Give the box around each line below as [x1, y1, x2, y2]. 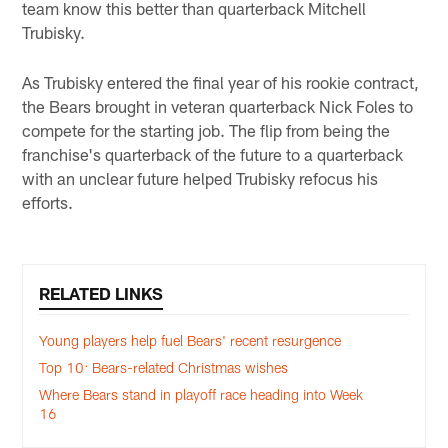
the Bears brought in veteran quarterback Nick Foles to [22, 96, 414, 117]
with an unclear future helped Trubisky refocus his [22, 168, 379, 189]
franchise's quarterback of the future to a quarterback [22, 144, 404, 165]
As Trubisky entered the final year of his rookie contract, [22, 72, 420, 93]
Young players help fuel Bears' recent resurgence [39, 332, 342, 350]
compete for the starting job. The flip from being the [22, 120, 391, 141]
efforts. [22, 192, 74, 213]
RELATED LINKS [39, 283, 164, 304]
